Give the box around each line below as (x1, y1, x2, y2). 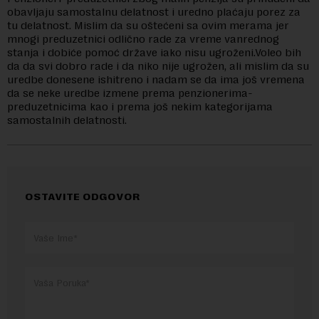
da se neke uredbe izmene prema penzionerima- (7, 86, 253, 100)
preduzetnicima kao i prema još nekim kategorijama (7, 100, 273, 113)
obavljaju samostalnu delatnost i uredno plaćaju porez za (7, 5, 300, 19)
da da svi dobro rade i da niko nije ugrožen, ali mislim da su (7, 59, 309, 73)
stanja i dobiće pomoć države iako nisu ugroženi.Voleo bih (7, 46, 301, 59)
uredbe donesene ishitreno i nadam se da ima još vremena (7, 73, 305, 86)
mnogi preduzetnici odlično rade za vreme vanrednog (7, 32, 279, 46)
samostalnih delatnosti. (7, 113, 127, 127)
